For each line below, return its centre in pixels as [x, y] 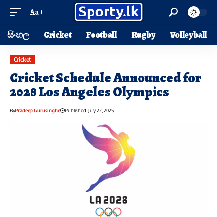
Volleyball [188, 35]
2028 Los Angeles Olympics [89, 92]
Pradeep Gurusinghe [38, 111]
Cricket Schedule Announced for [106, 78]
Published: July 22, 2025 [89, 111]
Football [101, 35]
